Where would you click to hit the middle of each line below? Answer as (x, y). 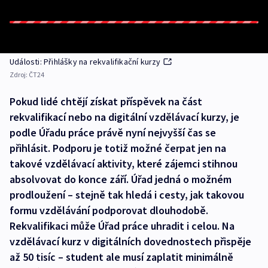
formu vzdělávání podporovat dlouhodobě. (109, 210)
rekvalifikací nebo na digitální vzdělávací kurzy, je (124, 117)
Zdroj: (19, 74)
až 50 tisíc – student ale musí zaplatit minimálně (121, 257)
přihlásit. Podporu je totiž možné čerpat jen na (118, 148)
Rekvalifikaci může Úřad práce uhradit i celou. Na (122, 226)
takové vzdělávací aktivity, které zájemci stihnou (124, 164)
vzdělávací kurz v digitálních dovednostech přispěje (130, 241)
